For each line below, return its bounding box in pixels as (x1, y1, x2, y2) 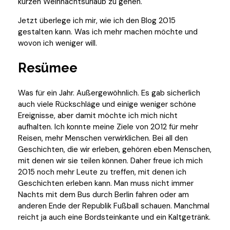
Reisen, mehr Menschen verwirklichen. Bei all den (18, 132, 188, 143)
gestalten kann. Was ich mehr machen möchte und (18, 26, 198, 37)
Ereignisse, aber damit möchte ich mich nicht (18, 110, 178, 121)
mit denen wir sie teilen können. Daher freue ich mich (18, 155, 203, 166)
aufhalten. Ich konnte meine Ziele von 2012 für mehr (18, 121, 198, 132)
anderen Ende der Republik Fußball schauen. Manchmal (18, 200, 209, 211)
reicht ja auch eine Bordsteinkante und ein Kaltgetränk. (18, 212, 210, 222)
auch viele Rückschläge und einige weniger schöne (18, 99, 196, 109)
